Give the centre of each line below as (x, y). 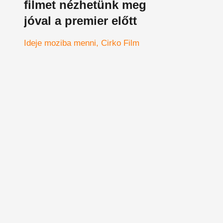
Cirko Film (120, 43)
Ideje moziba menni (60, 43)
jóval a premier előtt (80, 20)
